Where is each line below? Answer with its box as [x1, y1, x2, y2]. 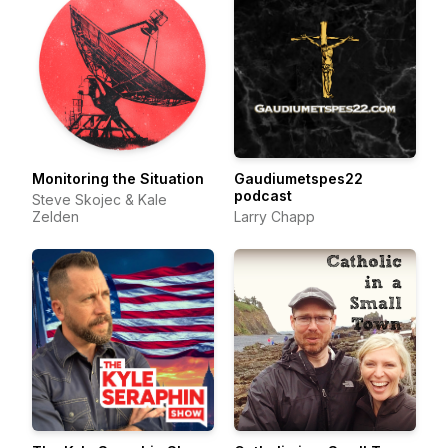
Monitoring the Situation [32, 170, 204, 187]
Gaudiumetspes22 [234, 170, 363, 187]
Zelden [32, 208, 79, 225]
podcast [234, 187, 292, 204]
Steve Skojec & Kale [32, 191, 167, 208]
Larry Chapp [234, 208, 315, 225]
